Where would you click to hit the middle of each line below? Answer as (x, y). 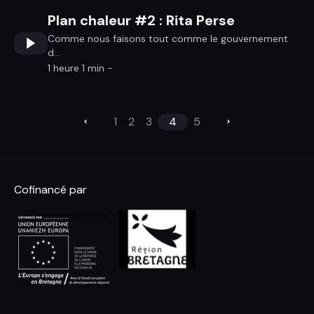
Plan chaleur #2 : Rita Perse (141, 20)
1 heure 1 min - (80, 68)
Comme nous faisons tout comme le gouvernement (168, 39)
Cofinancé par (50, 190)
